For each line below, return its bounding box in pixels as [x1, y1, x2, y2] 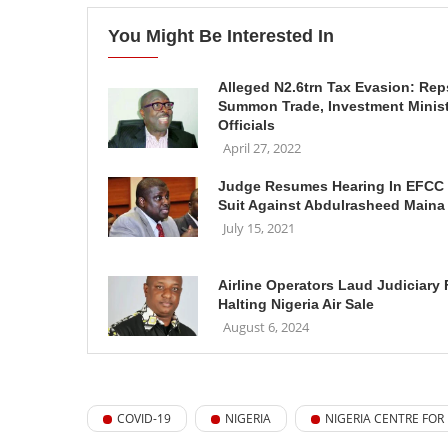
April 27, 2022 [223, 139, 301, 157]
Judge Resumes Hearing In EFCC [218, 178, 444, 194]
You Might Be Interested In [108, 26, 334, 46]
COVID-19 [117, 410, 171, 427]
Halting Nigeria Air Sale [218, 296, 374, 312]
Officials [218, 117, 275, 133]
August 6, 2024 [223, 318, 309, 336]
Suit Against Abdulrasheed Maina [218, 197, 445, 213]
